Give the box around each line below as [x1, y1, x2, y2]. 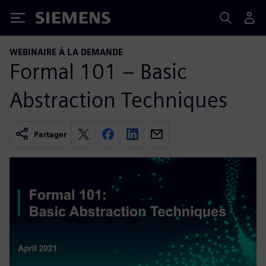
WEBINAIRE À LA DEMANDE [9, 47, 123, 57]
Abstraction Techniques [9, 86, 227, 113]
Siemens [36, 14, 75, 26]
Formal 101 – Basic [9, 58, 187, 84]
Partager [34, 129, 66, 139]
